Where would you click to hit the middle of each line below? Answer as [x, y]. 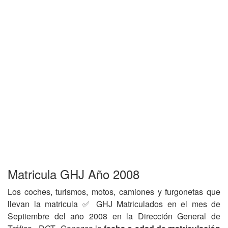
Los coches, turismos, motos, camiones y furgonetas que [114, 192]
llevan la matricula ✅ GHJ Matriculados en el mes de [114, 204]
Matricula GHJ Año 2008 [74, 174]
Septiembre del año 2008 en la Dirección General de [114, 216]
